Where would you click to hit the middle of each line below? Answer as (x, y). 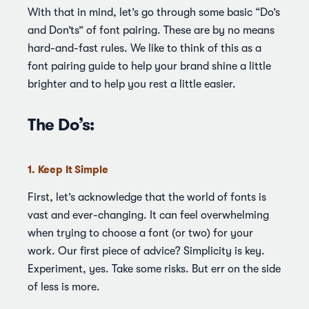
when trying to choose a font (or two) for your (140, 233)
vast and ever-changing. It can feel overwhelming (148, 215)
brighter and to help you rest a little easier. (132, 84)
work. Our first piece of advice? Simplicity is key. (146, 251)
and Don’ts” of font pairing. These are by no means (151, 30)
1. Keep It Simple (68, 169)
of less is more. (64, 287)
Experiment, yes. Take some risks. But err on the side (154, 269)
